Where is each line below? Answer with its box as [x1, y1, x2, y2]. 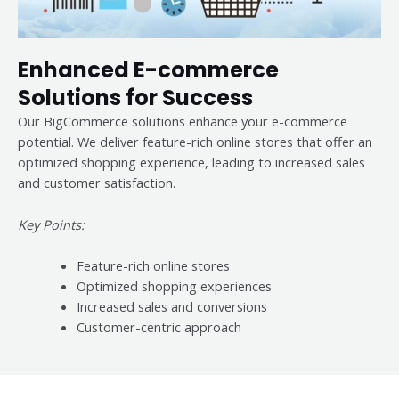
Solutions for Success [18, 83, 253, 113]
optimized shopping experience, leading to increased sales [18, 153, 365, 172]
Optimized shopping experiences [76, 276, 272, 295]
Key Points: [18, 215, 85, 233]
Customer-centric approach [76, 317, 241, 336]
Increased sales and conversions [76, 297, 267, 315]
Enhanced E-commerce [18, 55, 279, 85]
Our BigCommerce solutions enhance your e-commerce [18, 112, 347, 131]
